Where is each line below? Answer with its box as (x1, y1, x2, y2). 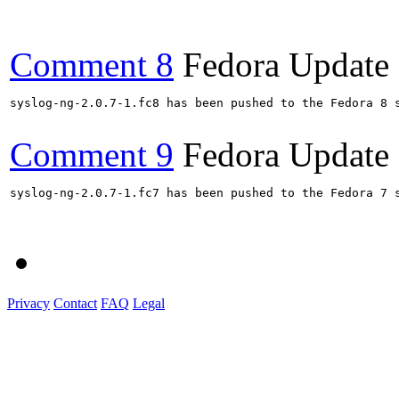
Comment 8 (10, 45, 174, 84)
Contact (53, 295, 97, 311)
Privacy (7, 295, 50, 311)
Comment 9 (10, 134, 174, 174)
